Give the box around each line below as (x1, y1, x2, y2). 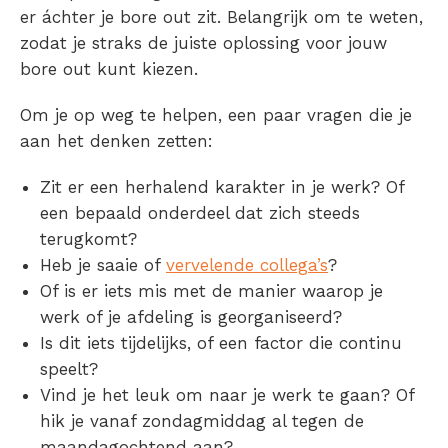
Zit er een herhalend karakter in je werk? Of (40, 177, 404, 198)
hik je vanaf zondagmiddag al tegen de (40, 411, 364, 432)
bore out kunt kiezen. (20, 59, 198, 80)
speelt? (40, 359, 98, 380)
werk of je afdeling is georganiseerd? (40, 307, 342, 328)
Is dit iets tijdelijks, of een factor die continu (40, 333, 402, 354)
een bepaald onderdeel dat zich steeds (40, 203, 360, 224)
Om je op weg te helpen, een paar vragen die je (20, 105, 412, 126)
